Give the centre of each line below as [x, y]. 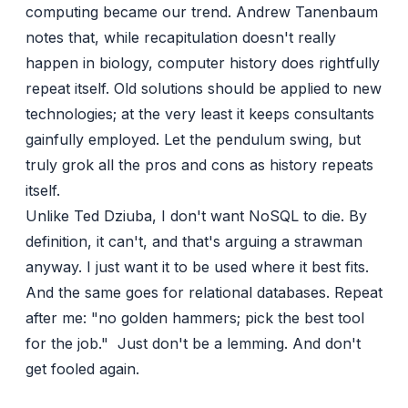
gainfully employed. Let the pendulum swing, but [193, 140]
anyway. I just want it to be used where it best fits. [197, 267]
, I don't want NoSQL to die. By [260, 216]
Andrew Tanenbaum [307, 12]
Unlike [50, 216]
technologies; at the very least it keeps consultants [200, 114]
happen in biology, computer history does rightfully [203, 63]
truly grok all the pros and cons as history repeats [199, 165]
